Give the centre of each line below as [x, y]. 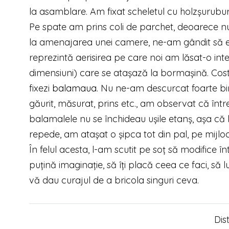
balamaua [74, 88]
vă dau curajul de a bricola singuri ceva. [114, 180]
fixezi [41, 88]
